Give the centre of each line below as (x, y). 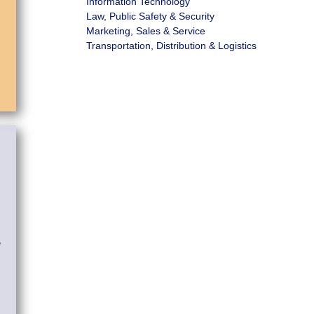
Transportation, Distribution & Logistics (171, 45)
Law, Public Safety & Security (150, 16)
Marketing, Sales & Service (145, 30)
